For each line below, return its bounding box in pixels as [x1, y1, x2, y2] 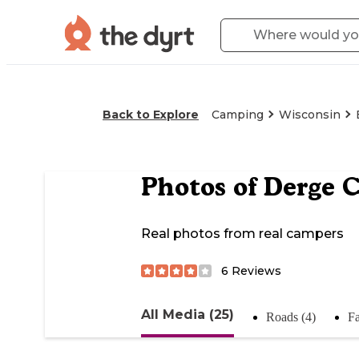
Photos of [141, 171, 264, 203]
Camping [212, 107, 264, 122]
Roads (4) [266, 309, 316, 324]
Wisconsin [279, 107, 341, 122]
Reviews [228, 263, 281, 278]
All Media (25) [141, 306, 234, 322]
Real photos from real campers [141, 226, 344, 242]
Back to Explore [103, 107, 199, 122]
